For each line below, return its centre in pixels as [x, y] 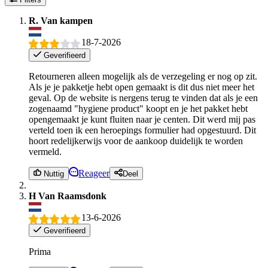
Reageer [94, 173]
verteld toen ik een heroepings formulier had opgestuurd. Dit [142, 130]
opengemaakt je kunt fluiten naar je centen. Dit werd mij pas [142, 119]
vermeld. [45, 151]
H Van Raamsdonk [68, 196]
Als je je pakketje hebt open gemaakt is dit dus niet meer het [141, 87]
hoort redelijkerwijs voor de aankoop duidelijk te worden [136, 141]
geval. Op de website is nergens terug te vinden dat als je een [143, 98]
